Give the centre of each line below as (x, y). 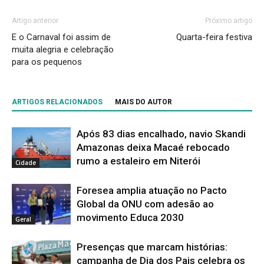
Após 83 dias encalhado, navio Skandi (161, 133)
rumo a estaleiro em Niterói (138, 161)
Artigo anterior (35, 20)
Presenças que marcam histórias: (152, 247)
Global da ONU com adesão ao (145, 204)
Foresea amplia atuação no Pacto (152, 190)
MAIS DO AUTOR (143, 102)
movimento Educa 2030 (130, 217)
